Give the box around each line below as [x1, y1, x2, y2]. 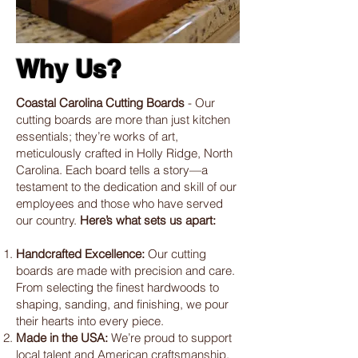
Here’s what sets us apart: [80, 213, 216, 229]
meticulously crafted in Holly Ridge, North [16, 145, 233, 161]
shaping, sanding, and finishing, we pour [16, 296, 229, 312]
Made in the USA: [16, 330, 108, 346]
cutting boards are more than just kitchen [16, 112, 230, 128]
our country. [16, 213, 80, 229]
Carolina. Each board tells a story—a [16, 162, 208, 178]
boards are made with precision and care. [16, 263, 235, 279]
